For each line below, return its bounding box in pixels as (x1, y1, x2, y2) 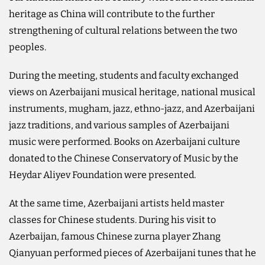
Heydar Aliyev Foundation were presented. (9, 169, 196, 180)
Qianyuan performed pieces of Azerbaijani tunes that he (9, 247, 256, 258)
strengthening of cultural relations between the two (9, 24, 237, 36)
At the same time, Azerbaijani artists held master (9, 197, 224, 209)
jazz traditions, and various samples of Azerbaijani (9, 119, 230, 131)
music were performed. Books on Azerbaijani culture (9, 135, 240, 147)
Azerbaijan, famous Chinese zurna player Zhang (9, 230, 221, 242)
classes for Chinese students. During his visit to (9, 214, 216, 225)
